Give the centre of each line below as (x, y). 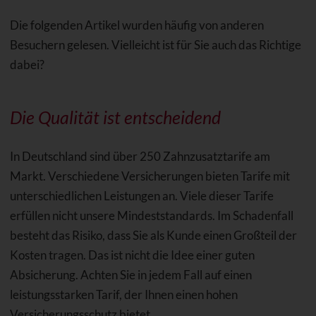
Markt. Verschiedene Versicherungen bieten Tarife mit (150, 176)
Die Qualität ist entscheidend (115, 117)
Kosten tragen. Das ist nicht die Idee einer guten (132, 255)
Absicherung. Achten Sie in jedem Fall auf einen (130, 275)
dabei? (27, 65)
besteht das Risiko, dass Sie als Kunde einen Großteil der (153, 236)
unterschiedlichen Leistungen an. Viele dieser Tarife (141, 196)
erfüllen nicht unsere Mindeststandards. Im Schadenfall (151, 216)
